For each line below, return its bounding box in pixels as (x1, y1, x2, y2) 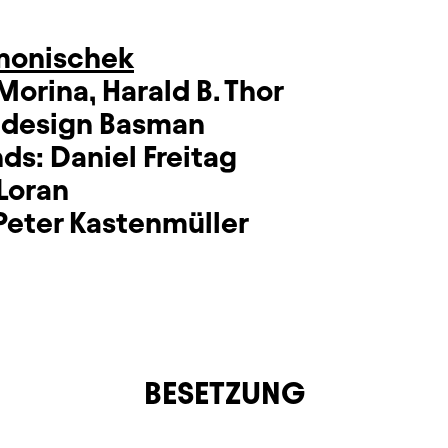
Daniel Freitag (50, 140, 237, 174)
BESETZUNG (143, 376, 305, 411)
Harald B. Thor (102, 74, 284, 108)
